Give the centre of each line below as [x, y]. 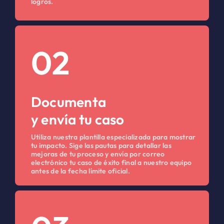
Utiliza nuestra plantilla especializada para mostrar [113, 137]
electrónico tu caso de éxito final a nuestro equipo [111, 162]
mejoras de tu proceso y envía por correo [98, 154]
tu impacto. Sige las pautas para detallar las [101, 145]
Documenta [68, 101]
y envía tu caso [77, 119]
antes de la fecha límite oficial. [80, 171]
